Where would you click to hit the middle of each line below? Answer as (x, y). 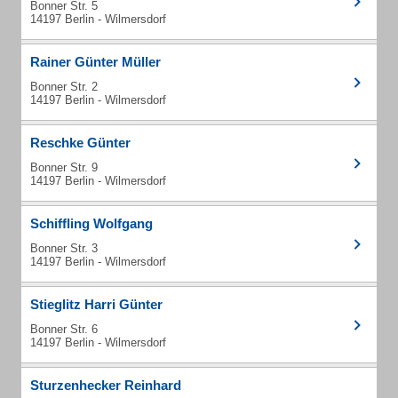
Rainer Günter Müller (96, 62)
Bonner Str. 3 (64, 248)
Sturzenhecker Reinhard (106, 385)
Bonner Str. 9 (64, 167)
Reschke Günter (80, 143)
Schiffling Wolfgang (92, 223)
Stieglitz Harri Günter (96, 304)
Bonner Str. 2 (64, 87)
